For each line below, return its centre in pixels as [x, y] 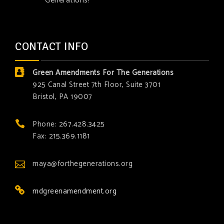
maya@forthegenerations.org [82, 164]
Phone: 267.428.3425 [69, 124]
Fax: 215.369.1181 [61, 136]
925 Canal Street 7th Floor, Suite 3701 [96, 85]
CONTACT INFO [51, 46]
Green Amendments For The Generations [103, 73]
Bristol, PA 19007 [62, 97]
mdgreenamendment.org [74, 191]
